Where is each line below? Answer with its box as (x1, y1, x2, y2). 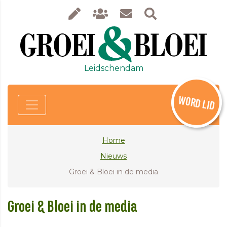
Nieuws (100, 151, 127, 161)
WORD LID (177, 94, 216, 112)
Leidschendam (84, 63, 143, 73)
